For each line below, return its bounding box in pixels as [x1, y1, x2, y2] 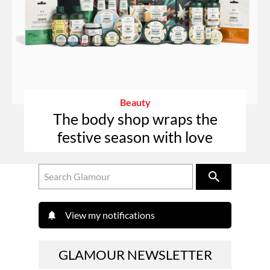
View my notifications [65, 209, 155, 221]
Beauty [119, 96, 151, 108]
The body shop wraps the [52, 109, 218, 128]
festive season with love [57, 127, 213, 146]
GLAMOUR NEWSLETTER [58, 246, 212, 263]
